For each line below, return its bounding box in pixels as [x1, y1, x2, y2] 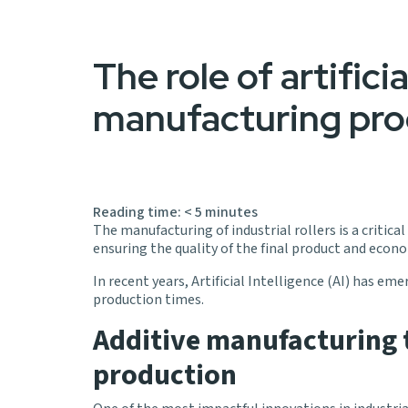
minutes [205, 202, 258, 223]
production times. [93, 290, 204, 311]
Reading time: [93, 202, 184, 223]
